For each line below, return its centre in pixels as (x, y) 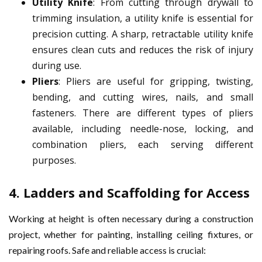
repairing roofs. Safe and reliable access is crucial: (107, 250)
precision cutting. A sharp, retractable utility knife (143, 34)
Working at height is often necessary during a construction (131, 219)
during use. (57, 66)
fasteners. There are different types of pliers (143, 113)
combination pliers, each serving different (143, 145)
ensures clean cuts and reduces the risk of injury (143, 50)
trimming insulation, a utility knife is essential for (143, 18)
